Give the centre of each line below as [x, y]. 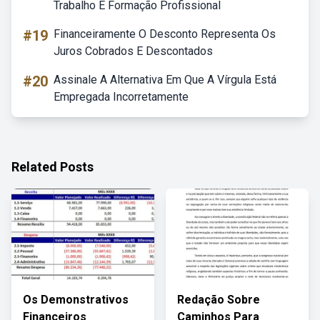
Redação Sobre [219, 300]
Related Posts [52, 167]
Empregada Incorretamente [121, 97]
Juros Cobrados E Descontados [133, 51]
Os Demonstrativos [76, 300]
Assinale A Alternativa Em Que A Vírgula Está [165, 80]
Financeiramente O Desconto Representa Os [165, 34]
